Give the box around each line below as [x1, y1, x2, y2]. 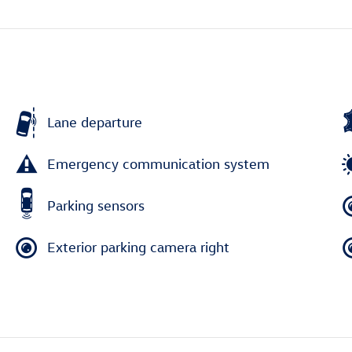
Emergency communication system [47, 156, 269, 173]
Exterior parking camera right [47, 239, 229, 256]
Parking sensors [47, 197, 145, 214]
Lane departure [47, 114, 142, 131]
